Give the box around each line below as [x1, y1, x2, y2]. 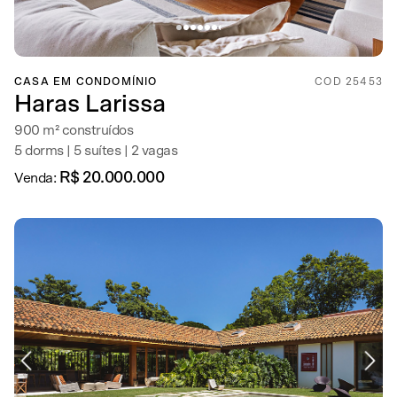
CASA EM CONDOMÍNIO [14, 76, 158, 87]
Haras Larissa [14, 92, 166, 116]
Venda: [14, 171, 59, 185]
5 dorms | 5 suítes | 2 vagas [14, 144, 177, 158]
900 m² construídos [14, 123, 133, 137]
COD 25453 [315, 76, 383, 87]
